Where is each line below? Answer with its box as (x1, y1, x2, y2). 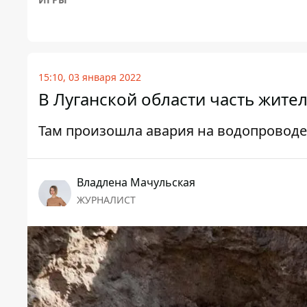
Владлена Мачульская (77, 175, 195, 191)
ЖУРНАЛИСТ (77, 193, 136, 207)
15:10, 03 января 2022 (38, 71, 141, 84)
